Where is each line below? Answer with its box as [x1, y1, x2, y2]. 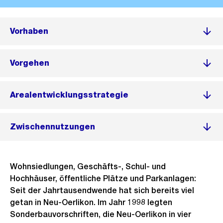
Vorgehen [10, 58, 49, 68]
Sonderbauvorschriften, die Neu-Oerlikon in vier [10, 210, 191, 219]
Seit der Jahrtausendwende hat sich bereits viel [10, 186, 194, 195]
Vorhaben [10, 26, 48, 36]
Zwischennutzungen [10, 122, 95, 131]
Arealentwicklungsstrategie [10, 90, 128, 100]
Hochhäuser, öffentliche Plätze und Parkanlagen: [10, 174, 196, 183]
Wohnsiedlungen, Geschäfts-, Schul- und [10, 162, 166, 171]
